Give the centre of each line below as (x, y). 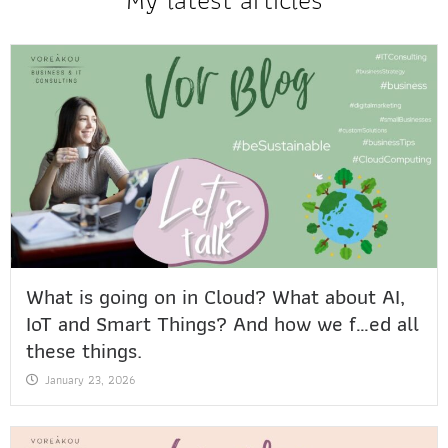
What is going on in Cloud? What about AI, (215, 296)
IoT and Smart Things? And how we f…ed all (222, 323)
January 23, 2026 (90, 379)
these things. (84, 350)
